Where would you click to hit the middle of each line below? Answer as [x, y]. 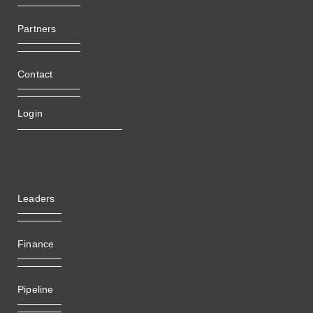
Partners [37, 28]
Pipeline [36, 289]
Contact [35, 74]
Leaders [36, 198]
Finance [36, 243]
